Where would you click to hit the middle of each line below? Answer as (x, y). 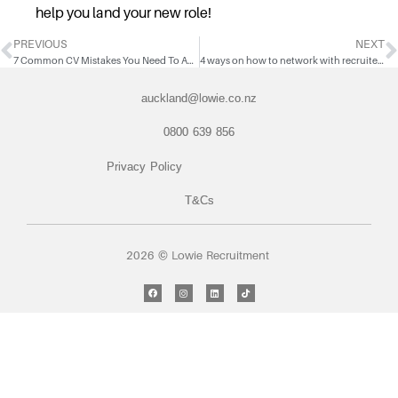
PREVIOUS (40, 44)
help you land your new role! (123, 13)
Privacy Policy (145, 166)
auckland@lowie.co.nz (199, 98)
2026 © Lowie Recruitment (199, 256)
